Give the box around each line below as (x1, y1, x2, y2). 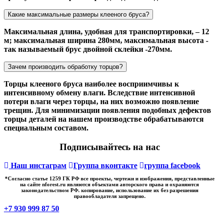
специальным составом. (4, 123, 88, 132)
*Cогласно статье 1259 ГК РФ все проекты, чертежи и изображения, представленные (4, 175, 215, 182)
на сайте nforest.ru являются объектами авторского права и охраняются (20, 181, 199, 188)
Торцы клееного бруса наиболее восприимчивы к (4, 79, 179, 88)
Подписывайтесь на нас (59, 141, 160, 152)
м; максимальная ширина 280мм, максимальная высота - (4, 36, 208, 44)
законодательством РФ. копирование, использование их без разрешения (21, 187, 198, 194)
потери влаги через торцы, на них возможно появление (4, 97, 199, 106)
